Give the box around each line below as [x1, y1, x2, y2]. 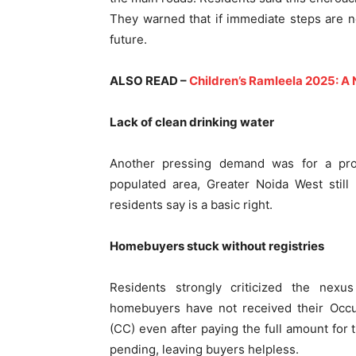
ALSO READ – [110, 72, 189, 88]
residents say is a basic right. [110, 196, 273, 212]
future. [110, 31, 147, 47]
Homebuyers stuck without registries [110, 238, 324, 253]
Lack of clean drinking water [110, 114, 274, 130]
